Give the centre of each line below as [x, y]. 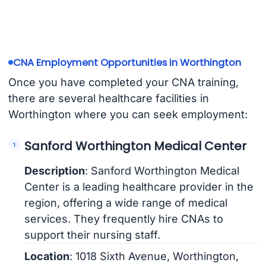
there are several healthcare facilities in [108, 99]
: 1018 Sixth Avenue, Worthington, [154, 256]
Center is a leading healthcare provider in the [139, 187]
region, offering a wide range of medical [126, 203]
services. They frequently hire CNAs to [124, 219]
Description [55, 171]
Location [47, 256]
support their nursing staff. [93, 235]
